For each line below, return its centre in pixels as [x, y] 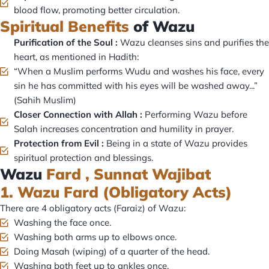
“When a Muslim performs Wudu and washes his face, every [139, 71]
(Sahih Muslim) [45, 100]
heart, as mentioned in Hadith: [76, 57]
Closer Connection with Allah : [78, 115]
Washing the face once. [62, 223]
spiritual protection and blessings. [83, 158]
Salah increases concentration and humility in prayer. [123, 129]
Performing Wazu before [195, 115]
